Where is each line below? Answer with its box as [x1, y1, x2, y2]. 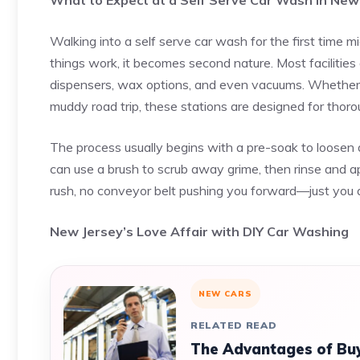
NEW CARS [198, 288, 252, 299]
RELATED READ [190, 319, 277, 331]
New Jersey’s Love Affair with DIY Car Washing [50, 223, 349, 239]
